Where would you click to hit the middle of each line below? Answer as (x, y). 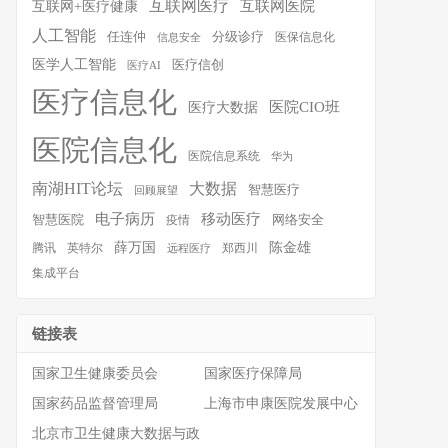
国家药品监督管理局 (95, 403)
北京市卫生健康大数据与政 (116, 433)
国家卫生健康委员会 (95, 373)
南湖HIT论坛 (77, 188)
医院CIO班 (304, 106)
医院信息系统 (224, 156)
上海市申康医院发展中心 (280, 403)
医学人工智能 (74, 64)
